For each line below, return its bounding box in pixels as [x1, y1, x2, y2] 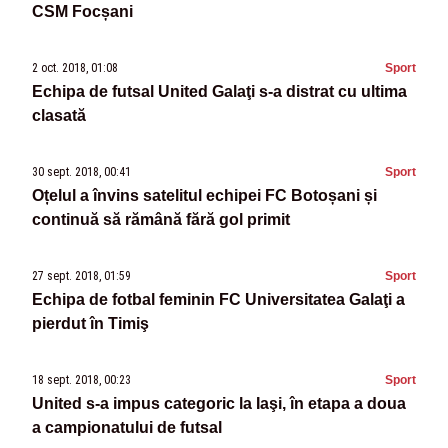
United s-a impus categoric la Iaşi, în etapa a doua [32, 395, 406, 413]
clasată [32, 107, 86, 125]
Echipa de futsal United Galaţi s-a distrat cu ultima [32, 83, 407, 101]
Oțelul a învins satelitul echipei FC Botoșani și [32, 187, 377, 205]
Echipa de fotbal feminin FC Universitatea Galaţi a [32, 291, 405, 309]
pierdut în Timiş [32, 315, 149, 333]
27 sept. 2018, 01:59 [32, 269, 131, 284]
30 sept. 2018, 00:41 [32, 165, 131, 180]
